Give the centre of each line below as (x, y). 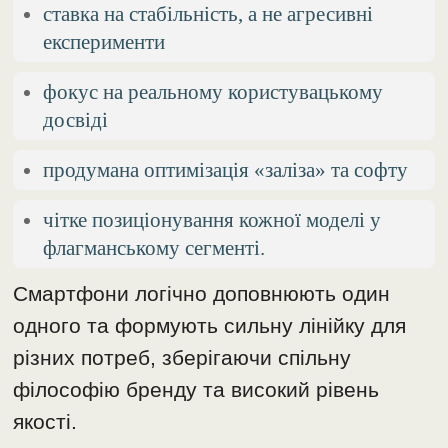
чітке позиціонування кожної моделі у (212, 219)
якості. (45, 421)
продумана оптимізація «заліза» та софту (226, 169)
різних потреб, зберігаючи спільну (182, 357)
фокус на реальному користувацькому (213, 91)
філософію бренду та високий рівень (196, 389)
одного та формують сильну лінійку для (210, 325)
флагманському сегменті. (154, 247)
